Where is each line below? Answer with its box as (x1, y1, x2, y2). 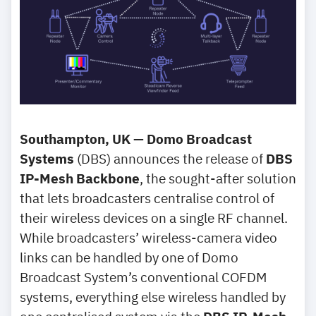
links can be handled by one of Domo (20, 248, 238, 266)
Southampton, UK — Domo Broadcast (20, 130, 252, 147)
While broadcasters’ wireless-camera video (20, 229, 277, 246)
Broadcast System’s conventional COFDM (20, 268, 267, 286)
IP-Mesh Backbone (20, 169, 140, 187)
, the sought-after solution (140, 169, 296, 187)
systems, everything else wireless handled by (20, 288, 286, 305)
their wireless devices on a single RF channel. (20, 209, 288, 226)
